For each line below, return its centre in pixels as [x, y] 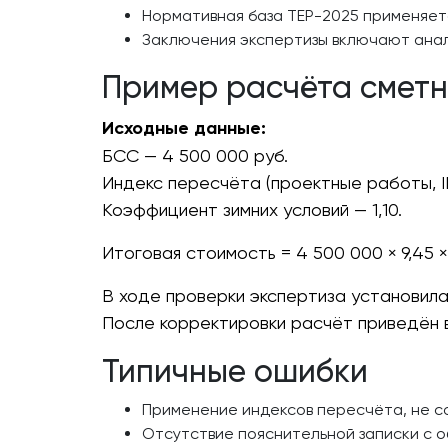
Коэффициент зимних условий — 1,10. [252, 209]
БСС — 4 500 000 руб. [195, 155]
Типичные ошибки [235, 371]
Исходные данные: [184, 128]
